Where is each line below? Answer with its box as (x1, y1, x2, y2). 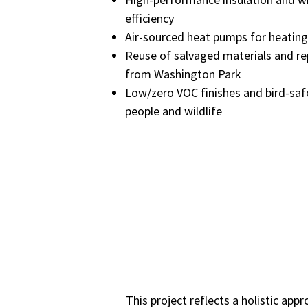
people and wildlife (125, 103, 222, 119)
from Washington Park (125, 66, 241, 82)
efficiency (125, 10, 174, 26)
